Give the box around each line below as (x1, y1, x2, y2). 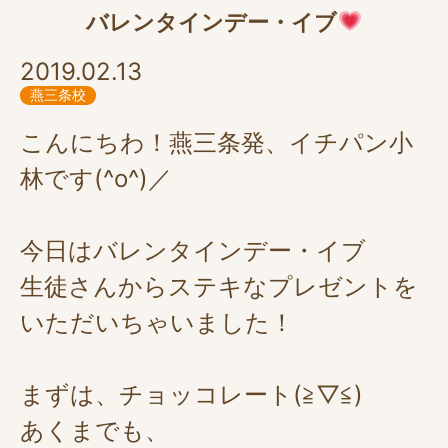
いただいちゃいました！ (20, 308, 294, 337)
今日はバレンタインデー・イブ (20, 236, 366, 265)
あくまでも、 (20, 416, 169, 445)
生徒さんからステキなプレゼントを (20, 272, 418, 301)
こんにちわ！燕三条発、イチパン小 (20, 128, 413, 157)
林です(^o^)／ (20, 164, 172, 193)
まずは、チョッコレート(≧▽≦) (20, 380, 363, 409)
